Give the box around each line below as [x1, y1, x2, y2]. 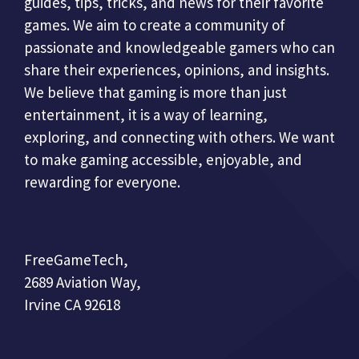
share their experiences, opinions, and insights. [24, 60, 329, 80]
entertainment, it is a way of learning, [24, 105, 268, 125]
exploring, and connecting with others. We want [24, 127, 335, 147]
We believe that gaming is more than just [24, 83, 287, 103]
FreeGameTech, [24, 249, 128, 269]
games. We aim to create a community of [24, 15, 285, 35]
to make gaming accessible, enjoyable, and [24, 150, 302, 170]
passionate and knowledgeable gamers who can [24, 38, 335, 58]
